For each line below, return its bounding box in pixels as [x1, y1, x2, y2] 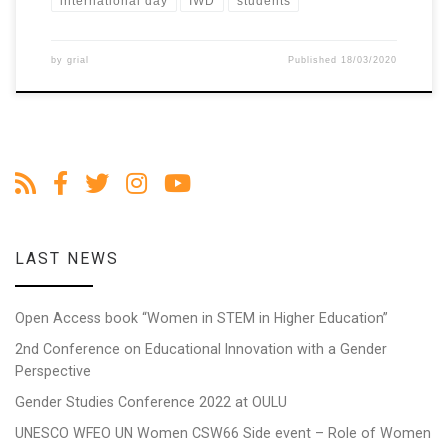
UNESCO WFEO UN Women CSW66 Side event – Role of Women [15, 424, 431, 441]
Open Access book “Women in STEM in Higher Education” [15, 309, 388, 326]
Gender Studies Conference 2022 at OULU [15, 393, 287, 410]
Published [288, 55, 342, 66]
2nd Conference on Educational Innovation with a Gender [15, 340, 387, 357]
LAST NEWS [15, 248, 119, 268]
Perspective [15, 362, 91, 379]
